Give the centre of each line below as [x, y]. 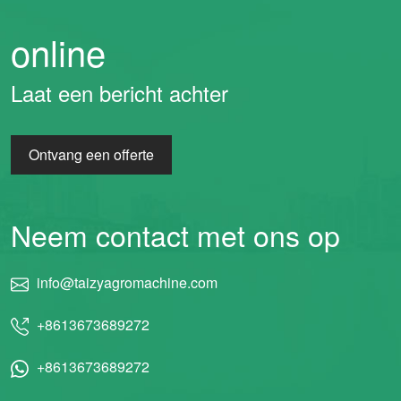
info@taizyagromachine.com [125, 282]
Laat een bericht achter [119, 93]
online [58, 51]
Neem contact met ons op [175, 235]
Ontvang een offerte [91, 154]
